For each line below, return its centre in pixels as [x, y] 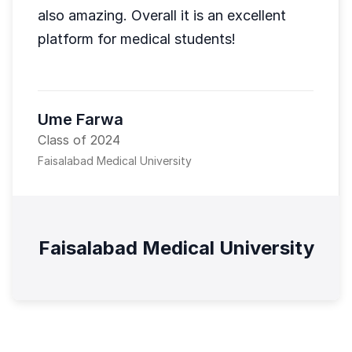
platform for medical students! [137, 39]
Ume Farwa [81, 119]
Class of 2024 [79, 140]
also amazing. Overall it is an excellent [162, 15]
